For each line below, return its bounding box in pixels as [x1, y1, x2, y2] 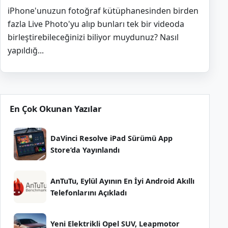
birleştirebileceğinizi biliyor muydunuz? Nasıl [8, 31, 179, 43]
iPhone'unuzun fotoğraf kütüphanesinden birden [8, 5, 198, 16]
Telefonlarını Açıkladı [50, 187, 127, 197]
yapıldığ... [8, 44, 44, 56]
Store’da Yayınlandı [50, 145, 120, 155]
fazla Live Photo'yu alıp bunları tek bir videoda [8, 18, 184, 30]
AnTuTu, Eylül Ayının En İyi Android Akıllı [50, 176, 194, 186]
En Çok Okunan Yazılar [10, 102, 102, 115]
